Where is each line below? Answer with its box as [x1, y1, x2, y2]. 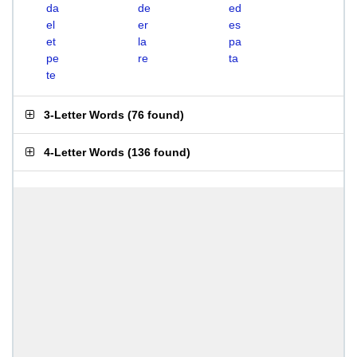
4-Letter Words [44, 146, 124, 159]
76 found [131, 108, 180, 121]
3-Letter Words [44, 108, 124, 121]
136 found [131, 146, 186, 159]
